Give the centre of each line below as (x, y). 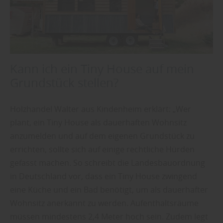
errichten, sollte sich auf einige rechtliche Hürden (102, 149)
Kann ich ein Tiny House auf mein (102, 68)
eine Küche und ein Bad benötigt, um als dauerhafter (109, 189)
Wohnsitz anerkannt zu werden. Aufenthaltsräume (104, 203)
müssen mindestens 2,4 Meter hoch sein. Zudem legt (109, 216)
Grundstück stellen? (64, 82)
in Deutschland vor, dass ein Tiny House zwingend (104, 176)
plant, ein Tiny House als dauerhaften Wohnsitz (98, 122)
